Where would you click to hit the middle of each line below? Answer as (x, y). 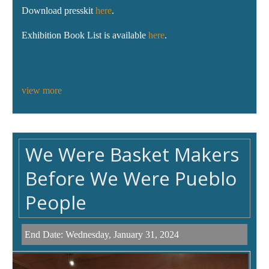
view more (42, 91)
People (56, 202)
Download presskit (59, 11)
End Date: (45, 235)
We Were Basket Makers (132, 154)
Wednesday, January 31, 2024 (122, 235)
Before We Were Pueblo (131, 178)
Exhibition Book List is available (85, 35)
